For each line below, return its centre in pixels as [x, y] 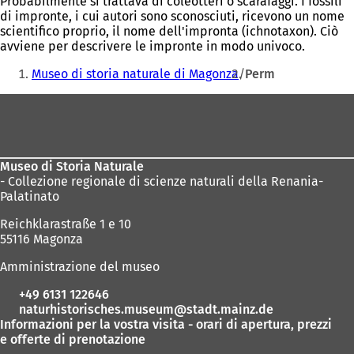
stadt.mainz [220, 310]
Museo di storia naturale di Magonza [135, 74]
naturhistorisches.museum [96, 310]
